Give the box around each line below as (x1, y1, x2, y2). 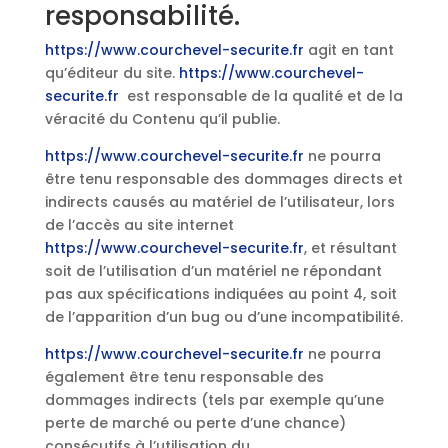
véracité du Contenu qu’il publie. (44, 109, 280, 129)
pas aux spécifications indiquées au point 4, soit (44, 284, 397, 304)
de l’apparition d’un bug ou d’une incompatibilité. (44, 307, 403, 327)
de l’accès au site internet (44, 215, 234, 235)
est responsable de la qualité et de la (118, 86, 403, 106)
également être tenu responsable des (44, 367, 324, 387)
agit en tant (303, 40, 394, 60)
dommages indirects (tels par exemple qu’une (44, 390, 384, 410)
